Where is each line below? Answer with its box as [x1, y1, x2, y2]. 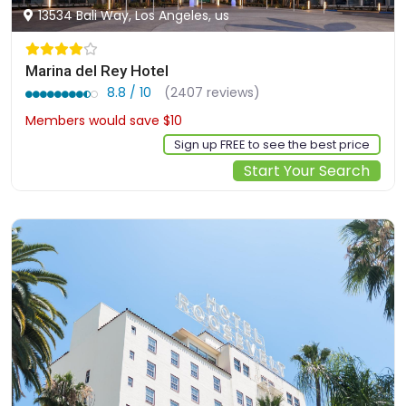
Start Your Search [244, 160, 370, 182]
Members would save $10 [25, 111, 182, 130]
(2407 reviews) [164, 83, 260, 102]
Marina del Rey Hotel [25, 62, 169, 81]
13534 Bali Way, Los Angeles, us [38, 6, 229, 25]
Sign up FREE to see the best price [174, 136, 370, 154]
